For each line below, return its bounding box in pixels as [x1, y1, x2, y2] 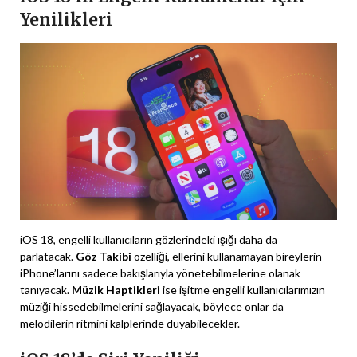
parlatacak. [20, 249, 76, 264]
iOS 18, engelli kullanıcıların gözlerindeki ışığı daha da [20, 233, 277, 247]
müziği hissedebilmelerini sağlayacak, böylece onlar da [20, 300, 284, 314]
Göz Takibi [76, 249, 131, 264]
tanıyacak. [20, 283, 72, 297]
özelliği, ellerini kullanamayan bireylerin [131, 249, 322, 264]
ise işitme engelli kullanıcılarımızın [160, 283, 325, 297]
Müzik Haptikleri [72, 283, 160, 297]
